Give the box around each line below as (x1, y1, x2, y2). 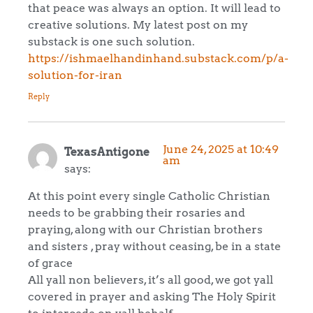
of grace (28, 255, 73, 270)
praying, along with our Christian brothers (28, 221, 263, 236)
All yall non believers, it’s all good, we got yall (28, 272, 273, 286)
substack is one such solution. (28, 34, 195, 48)
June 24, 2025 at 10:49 (163, 142, 279, 156)
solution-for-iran (28, 67, 122, 82)
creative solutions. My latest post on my (28, 17, 248, 31)
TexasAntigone (64, 145, 150, 159)
